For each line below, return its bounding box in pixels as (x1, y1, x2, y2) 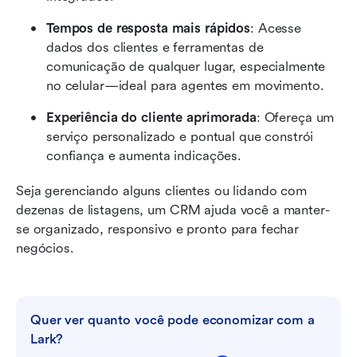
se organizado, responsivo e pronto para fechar (16, 221, 300, 237)
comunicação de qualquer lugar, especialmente (46, 58, 326, 74)
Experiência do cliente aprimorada (46, 109, 257, 125)
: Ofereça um (256, 109, 335, 125)
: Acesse (250, 20, 302, 36)
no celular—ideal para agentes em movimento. (46, 77, 324, 93)
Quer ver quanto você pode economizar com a (30, 312, 315, 328)
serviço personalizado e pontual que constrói (46, 128, 314, 144)
